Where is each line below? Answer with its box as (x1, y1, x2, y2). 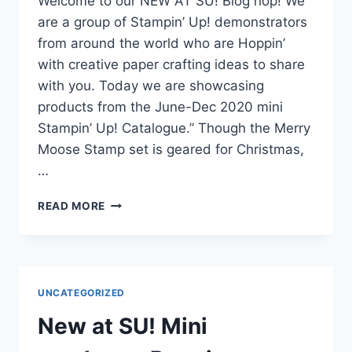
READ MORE (38, 199, 106, 212)
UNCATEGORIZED (38, 286, 125, 299)
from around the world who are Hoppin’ (38, 35, 285, 51)
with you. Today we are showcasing (38, 77, 264, 93)
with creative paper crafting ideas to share (38, 56, 305, 72)
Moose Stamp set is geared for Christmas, (38, 141, 304, 157)
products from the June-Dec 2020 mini (38, 98, 283, 115)
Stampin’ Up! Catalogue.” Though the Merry (38, 119, 310, 136)
